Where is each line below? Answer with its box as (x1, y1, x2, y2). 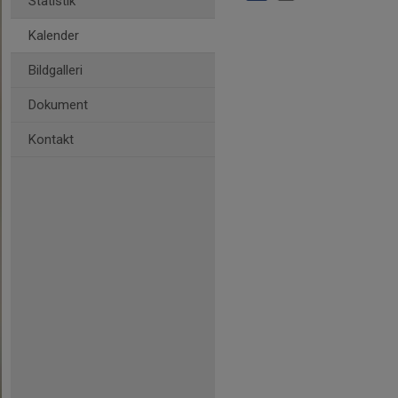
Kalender (28, 28, 79, 44)
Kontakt (28, 131, 74, 147)
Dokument (28, 97, 88, 113)
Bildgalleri (28, 62, 83, 78)
